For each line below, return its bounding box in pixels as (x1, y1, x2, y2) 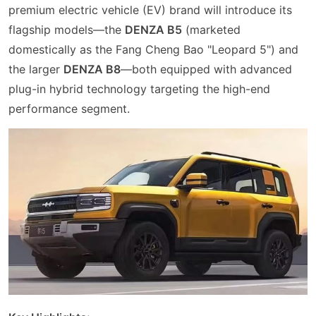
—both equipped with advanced (121, 61, 292, 76)
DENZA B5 (125, 22, 182, 37)
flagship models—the (8, 22, 125, 37)
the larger (8, 61, 63, 76)
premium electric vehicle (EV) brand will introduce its (8, 2, 292, 17)
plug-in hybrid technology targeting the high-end (8, 81, 270, 96)
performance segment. (8, 101, 130, 116)
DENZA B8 (63, 61, 121, 76)
